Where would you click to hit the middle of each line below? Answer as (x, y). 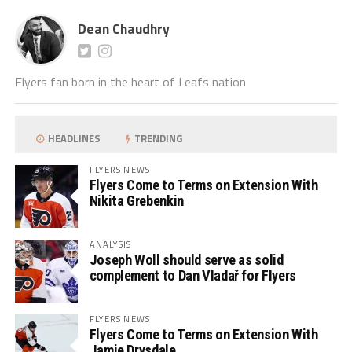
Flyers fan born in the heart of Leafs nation (130, 81)
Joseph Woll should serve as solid (186, 259)
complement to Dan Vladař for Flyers (192, 275)
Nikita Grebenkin (136, 200)
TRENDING (158, 138)
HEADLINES (73, 138)
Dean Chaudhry (123, 28)
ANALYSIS (110, 244)
